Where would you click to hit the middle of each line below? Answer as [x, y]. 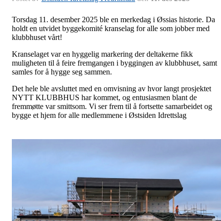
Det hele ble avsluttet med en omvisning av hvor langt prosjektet [111, 89]
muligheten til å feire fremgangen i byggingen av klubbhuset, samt [114, 63]
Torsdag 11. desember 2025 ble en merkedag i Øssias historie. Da [113, 19]
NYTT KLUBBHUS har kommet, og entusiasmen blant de [104, 97]
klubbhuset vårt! [37, 37]
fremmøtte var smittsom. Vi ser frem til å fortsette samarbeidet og [112, 106]
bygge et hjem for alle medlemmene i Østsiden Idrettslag [99, 115]
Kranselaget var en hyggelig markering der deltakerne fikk [102, 54]
